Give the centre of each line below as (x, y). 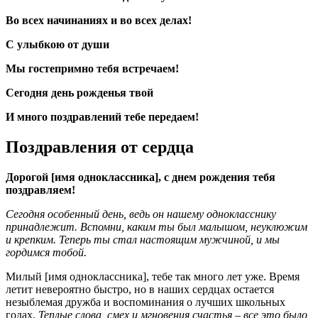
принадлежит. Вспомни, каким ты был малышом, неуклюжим (157, 227)
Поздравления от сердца (100, 147)
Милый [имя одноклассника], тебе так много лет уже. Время (153, 276)
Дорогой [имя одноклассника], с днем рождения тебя (141, 177)
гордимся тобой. (46, 252)
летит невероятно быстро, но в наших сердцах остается (140, 289)
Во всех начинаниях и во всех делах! (99, 21)
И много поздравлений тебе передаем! (102, 117)
